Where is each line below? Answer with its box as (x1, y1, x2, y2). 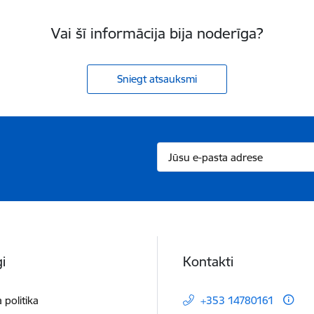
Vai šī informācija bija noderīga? (51, 24, 263, 43)
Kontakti (183, 252, 233, 270)
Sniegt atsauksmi (117, 72, 197, 86)
